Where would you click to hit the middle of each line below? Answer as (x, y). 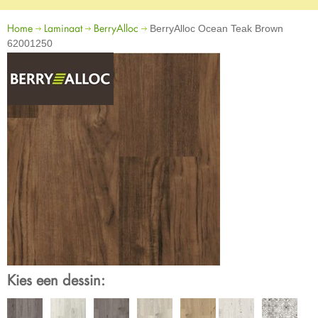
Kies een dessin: (56, 280)
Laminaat (63, 28)
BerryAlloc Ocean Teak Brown (215, 28)
